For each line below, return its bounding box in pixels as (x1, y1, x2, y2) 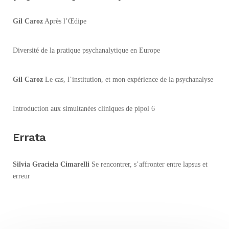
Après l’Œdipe (43, 17, 86, 25)
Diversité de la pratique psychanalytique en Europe (13, 46, 160, 54)
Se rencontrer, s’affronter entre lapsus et (89, 160, 208, 168)
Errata (13, 130, 45, 144)
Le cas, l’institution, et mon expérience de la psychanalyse (43, 75, 213, 83)
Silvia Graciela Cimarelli (13, 160, 89, 168)
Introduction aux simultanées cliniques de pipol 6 (13, 104, 155, 112)
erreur (13, 172, 30, 180)
